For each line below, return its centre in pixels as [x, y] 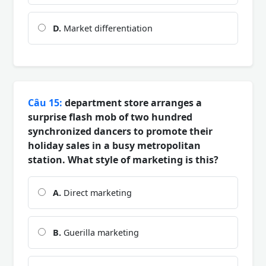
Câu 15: [45, 102]
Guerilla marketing [100, 232]
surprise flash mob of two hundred [110, 117]
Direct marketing [96, 192]
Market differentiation [107, 28]
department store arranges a [132, 102]
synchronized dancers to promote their [120, 131]
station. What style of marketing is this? [123, 159]
